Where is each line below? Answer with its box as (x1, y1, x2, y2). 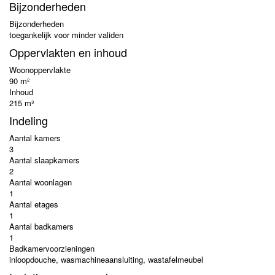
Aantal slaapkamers (9, 154, 80, 166)
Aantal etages (9, 198, 58, 210)
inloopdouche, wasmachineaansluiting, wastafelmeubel (9, 254, 203, 265)
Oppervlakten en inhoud (9, 44, 127, 60)
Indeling (9, 112, 48, 128)
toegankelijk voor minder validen (9, 29, 123, 41)
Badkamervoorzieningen (9, 242, 95, 254)
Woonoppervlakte (9, 64, 71, 76)
